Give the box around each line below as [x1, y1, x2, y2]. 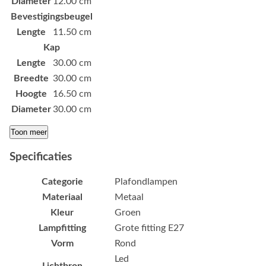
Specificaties [9, 151, 72, 163]
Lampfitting [38, 223, 86, 233]
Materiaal [42, 192, 83, 202]
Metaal [115, 192, 144, 202]
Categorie [41, 177, 83, 187]
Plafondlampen [115, 177, 178, 187]
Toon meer [11, 128, 47, 137]
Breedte [14, 73, 49, 83]
